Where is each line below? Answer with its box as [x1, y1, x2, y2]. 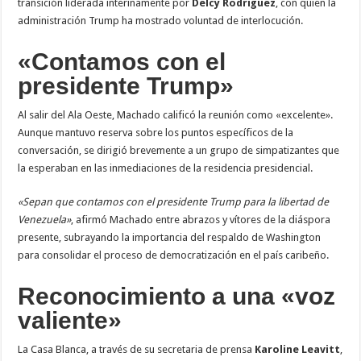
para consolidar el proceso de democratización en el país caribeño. [18, 248, 330, 261]
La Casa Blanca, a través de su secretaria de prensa [18, 342, 255, 355]
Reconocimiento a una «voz [18, 282, 336, 309]
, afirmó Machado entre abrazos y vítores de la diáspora [71, 213, 331, 226]
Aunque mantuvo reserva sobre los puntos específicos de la [18, 126, 294, 139]
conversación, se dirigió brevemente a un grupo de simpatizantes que [18, 143, 340, 156]
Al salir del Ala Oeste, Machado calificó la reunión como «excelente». [18, 108, 334, 121]
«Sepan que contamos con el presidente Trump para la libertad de [18, 195, 330, 208]
